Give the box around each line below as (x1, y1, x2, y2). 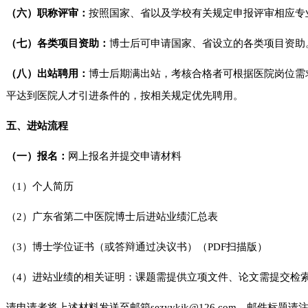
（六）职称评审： (6, 8, 89, 19)
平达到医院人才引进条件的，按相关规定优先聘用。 (6, 90, 244, 101)
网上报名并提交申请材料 (68, 151, 182, 162)
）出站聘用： (27, 68, 89, 79)
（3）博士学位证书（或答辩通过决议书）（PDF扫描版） (6, 241, 268, 252)
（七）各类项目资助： (6, 38, 110, 49)
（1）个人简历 (6, 181, 74, 192)
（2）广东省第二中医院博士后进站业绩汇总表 (6, 211, 219, 222)
